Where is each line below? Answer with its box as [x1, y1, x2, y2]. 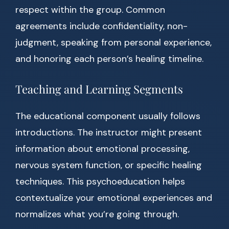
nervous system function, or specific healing [15, 159, 202, 172]
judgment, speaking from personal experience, [15, 36, 212, 49]
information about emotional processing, [15, 143, 190, 155]
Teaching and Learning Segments [15, 81, 183, 97]
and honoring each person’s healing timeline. [15, 53, 203, 65]
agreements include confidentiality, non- [15, 20, 188, 33]
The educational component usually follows [15, 110, 200, 123]
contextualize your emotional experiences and [15, 192, 212, 204]
